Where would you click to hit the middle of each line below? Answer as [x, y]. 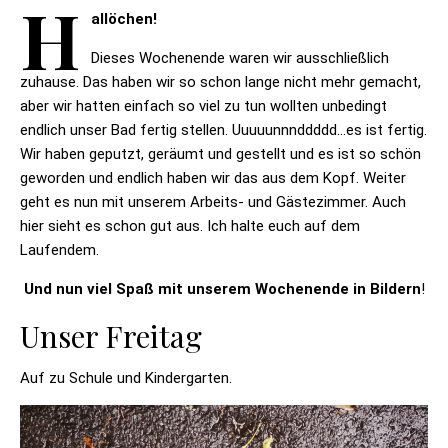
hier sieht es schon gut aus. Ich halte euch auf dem [190, 225]
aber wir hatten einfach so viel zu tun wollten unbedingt [203, 105]
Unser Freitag [111, 335]
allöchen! [124, 18]
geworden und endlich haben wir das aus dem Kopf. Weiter [213, 177]
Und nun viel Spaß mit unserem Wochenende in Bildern [222, 288]
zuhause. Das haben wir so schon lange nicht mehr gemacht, [220, 81]
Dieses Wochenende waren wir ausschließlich [240, 57]
